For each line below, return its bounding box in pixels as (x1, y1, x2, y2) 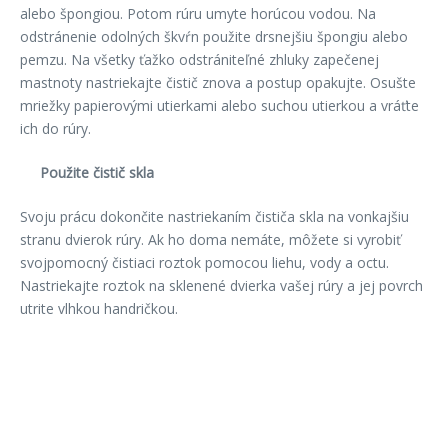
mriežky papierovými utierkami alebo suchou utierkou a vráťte (20, 96, 419, 115)
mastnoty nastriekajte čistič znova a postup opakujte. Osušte (20, 73, 416, 92)
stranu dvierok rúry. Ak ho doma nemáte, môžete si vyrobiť (20, 230, 401, 249)
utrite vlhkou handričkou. (20, 299, 178, 318)
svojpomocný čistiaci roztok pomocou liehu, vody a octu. (20, 253, 389, 272)
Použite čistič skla (40, 163, 154, 182)
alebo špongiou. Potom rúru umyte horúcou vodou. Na (20, 4, 376, 23)
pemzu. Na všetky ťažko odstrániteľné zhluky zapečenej (20, 50, 379, 69)
